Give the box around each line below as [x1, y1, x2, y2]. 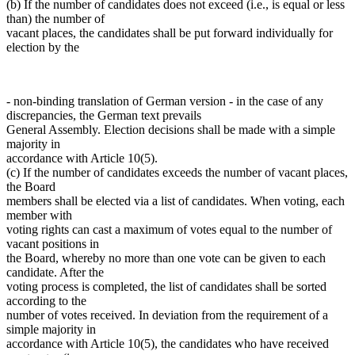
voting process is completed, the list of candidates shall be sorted [6, 279, 326, 293]
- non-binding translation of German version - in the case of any [6, 94, 323, 108]
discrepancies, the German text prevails [6, 108, 201, 122]
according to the [6, 293, 86, 307]
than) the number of [6, 11, 105, 25]
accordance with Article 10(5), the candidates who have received [6, 336, 329, 350]
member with [6, 208, 72, 222]
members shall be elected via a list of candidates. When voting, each [6, 193, 345, 208]
